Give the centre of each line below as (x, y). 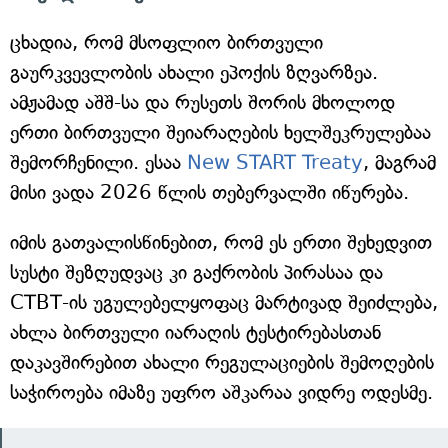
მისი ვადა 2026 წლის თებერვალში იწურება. (209, 192)
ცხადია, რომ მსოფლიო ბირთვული (166, 42)
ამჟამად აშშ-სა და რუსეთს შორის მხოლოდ (202, 102)
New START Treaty (275, 162)
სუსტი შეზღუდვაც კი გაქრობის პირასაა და (196, 272)
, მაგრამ (399, 162)
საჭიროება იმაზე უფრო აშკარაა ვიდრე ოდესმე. (221, 392)
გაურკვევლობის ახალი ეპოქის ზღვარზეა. (194, 72)
